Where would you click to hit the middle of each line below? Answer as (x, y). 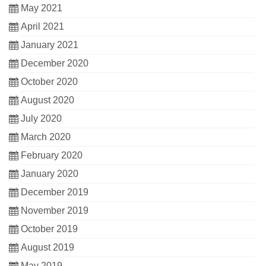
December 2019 (55, 192)
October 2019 (49, 229)
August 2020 (47, 100)
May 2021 (42, 8)
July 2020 (41, 119)
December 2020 (55, 64)
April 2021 (42, 27)
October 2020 (49, 82)
